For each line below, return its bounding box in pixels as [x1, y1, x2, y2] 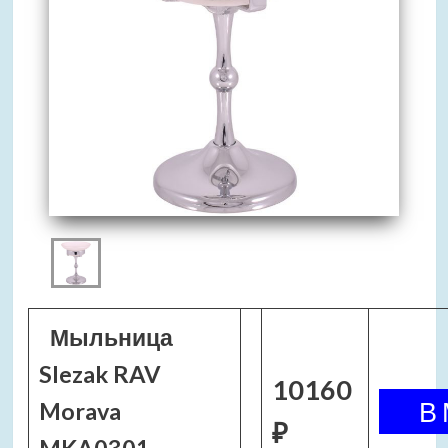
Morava [38, 397, 121, 425]
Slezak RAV [38, 360, 161, 388]
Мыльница [50, 323, 174, 351]
